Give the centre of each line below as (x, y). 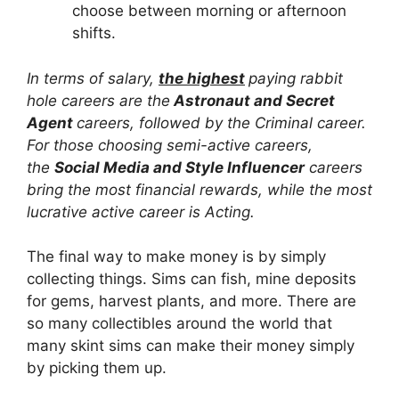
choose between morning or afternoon (209, 11)
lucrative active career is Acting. (141, 212)
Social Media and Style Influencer (179, 167)
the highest (202, 78)
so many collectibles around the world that (179, 324)
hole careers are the (98, 100)
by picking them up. (97, 368)
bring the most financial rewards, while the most (199, 189)
